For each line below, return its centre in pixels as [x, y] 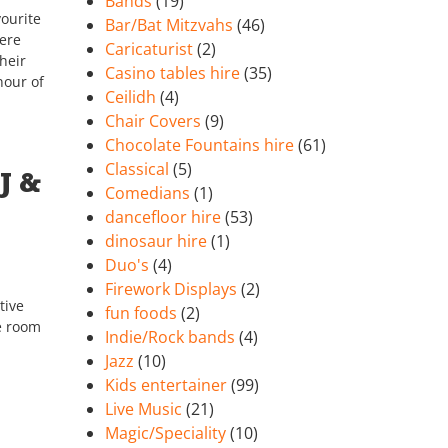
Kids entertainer [166, 385]
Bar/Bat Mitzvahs [169, 25]
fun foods [141, 313]
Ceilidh [131, 97]
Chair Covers [153, 121]
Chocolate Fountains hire [200, 145]
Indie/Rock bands [170, 337]
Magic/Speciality [166, 433]
